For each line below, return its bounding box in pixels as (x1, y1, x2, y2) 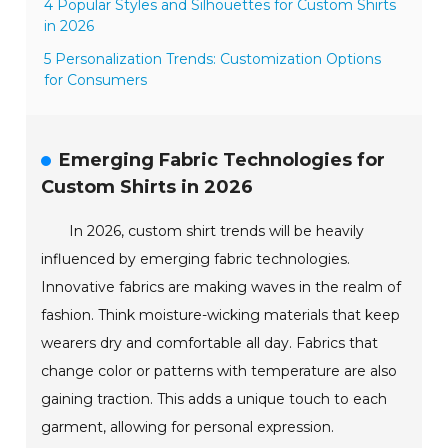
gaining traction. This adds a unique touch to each (41, 389, 388, 408)
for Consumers (44, 70, 148, 89)
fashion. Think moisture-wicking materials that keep (41, 305, 401, 324)
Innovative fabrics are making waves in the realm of (41, 277, 402, 296)
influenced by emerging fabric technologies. (41, 249, 351, 268)
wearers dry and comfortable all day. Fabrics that (41, 333, 379, 352)
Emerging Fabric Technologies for (59, 148, 386, 171)
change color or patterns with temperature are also (41, 361, 398, 380)
